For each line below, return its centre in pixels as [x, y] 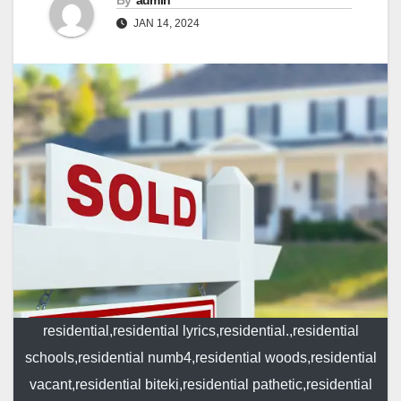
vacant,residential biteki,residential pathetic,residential [200, 385]
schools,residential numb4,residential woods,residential [200, 358]
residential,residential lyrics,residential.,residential [200, 331]
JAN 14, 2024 [165, 24]
